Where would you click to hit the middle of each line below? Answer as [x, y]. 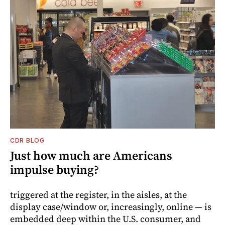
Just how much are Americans [91, 156]
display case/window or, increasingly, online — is [111, 207]
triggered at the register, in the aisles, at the [98, 195]
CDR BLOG [27, 141]
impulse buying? [54, 170]
